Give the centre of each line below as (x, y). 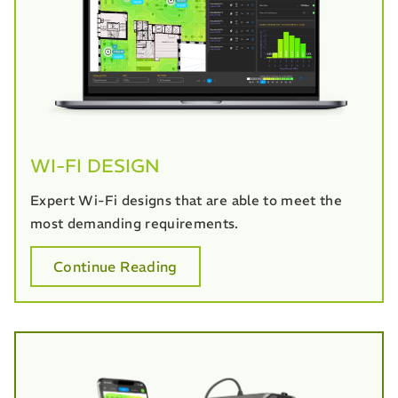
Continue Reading (115, 267)
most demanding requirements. (135, 224)
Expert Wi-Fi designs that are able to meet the (187, 201)
